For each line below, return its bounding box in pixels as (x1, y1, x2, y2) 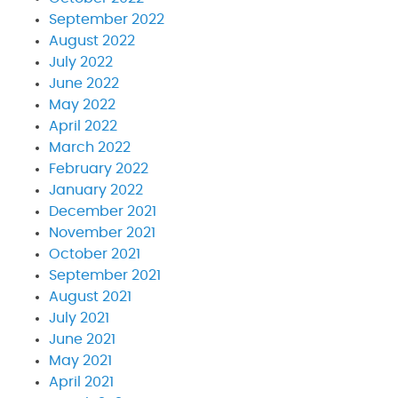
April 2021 (49, 374, 114, 389)
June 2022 (49, 76, 119, 91)
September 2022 (49, 12, 164, 27)
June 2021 (49, 331, 115, 346)
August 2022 (49, 33, 135, 48)
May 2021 (49, 353, 112, 368)
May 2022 (49, 97, 115, 112)
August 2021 (49, 289, 131, 304)
